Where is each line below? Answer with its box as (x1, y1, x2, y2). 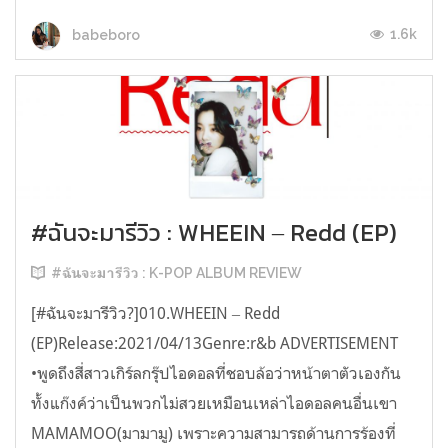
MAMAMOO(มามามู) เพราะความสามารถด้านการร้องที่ (31, 422, 396, 443)
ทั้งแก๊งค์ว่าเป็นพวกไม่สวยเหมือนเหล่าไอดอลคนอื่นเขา (31, 392, 397, 413)
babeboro (69, 26, 140, 43)
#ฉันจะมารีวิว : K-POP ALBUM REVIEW (51, 264, 302, 281)
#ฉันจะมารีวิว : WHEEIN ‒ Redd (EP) (31, 214, 397, 250)
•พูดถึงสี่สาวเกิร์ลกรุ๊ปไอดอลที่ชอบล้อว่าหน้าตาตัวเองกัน (31, 362, 401, 383)
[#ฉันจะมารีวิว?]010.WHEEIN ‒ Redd (31, 302, 280, 323)
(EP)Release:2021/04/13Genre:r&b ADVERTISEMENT (31, 332, 398, 353)
